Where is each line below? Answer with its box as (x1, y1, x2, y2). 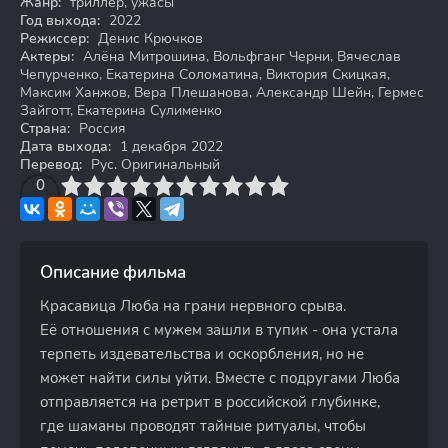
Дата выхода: (20, 137, 111, 156)
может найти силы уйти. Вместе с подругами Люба (40, 368, 400, 388)
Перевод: (20, 155, 82, 174)
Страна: (20, 119, 70, 138)
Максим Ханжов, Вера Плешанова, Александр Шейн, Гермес (20, 83, 424, 102)
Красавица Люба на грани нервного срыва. (40, 296, 346, 316)
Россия (75, 119, 126, 138)
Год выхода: (20, 11, 100, 30)
